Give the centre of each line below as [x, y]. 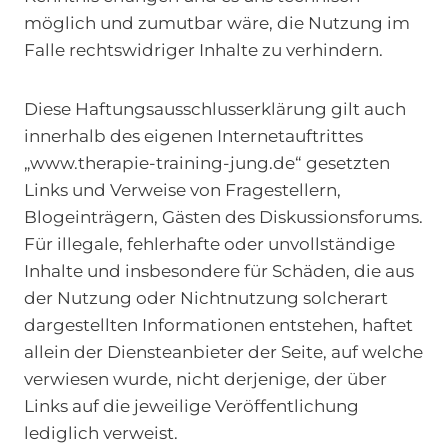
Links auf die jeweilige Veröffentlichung [191, 406]
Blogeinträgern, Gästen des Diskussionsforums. [223, 217]
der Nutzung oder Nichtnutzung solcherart [206, 298]
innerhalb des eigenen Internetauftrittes [193, 136]
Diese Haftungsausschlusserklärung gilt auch [215, 109]
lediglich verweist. [101, 433]
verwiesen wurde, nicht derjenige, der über [205, 379]
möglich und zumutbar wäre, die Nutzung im [217, 23]
